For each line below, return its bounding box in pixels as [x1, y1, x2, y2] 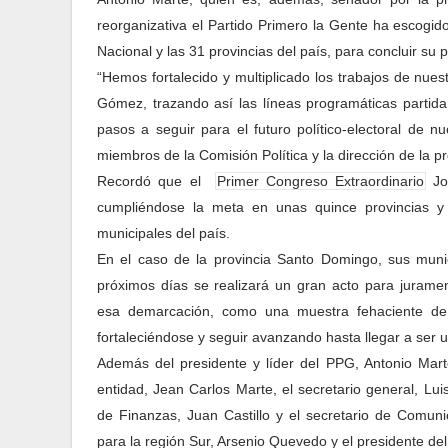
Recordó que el [97, 173, 216, 189]
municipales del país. [97, 225, 230, 241]
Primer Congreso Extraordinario [216, 173, 425, 189]
